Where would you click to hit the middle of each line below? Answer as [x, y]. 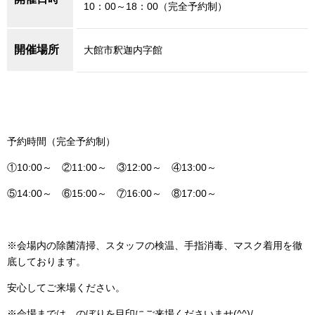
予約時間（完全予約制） [61, 141]
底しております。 [46, 261]
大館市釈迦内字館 [123, 50]
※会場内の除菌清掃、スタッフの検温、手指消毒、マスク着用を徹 [155, 245]
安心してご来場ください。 [66, 287]
